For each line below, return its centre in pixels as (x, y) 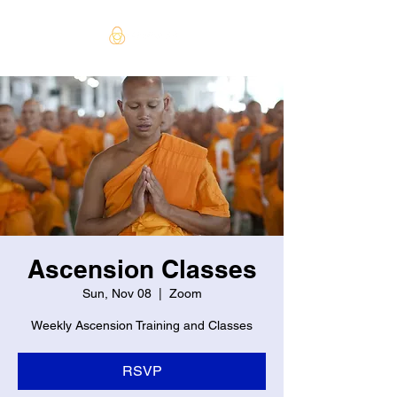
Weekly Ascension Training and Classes (142, 325)
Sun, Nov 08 (117, 293)
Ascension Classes (142, 269)
